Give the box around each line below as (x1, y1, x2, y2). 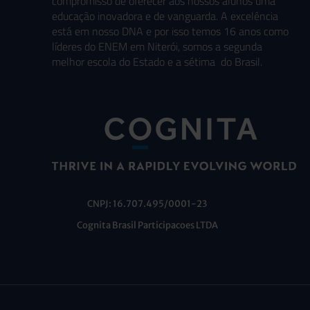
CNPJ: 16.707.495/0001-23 (87, 197, 207, 210)
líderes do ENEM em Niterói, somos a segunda (52, 37, 262, 55)
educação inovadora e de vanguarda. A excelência (52, 7, 278, 24)
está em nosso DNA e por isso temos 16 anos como (52, 22, 289, 39)
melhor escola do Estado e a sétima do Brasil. (52, 53, 265, 70)
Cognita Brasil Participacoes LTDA (76, 219, 218, 231)
